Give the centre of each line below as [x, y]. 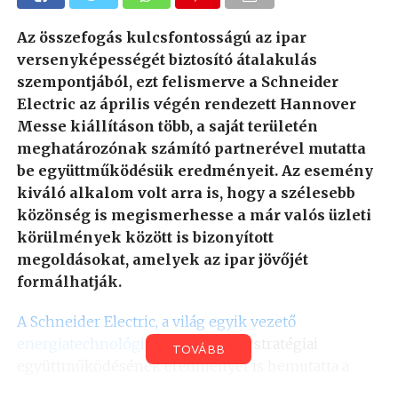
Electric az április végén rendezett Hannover [186, 103]
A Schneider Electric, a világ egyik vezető [156, 321]
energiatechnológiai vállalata [115, 343]
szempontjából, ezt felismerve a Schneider [177, 81]
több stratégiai [266, 343]
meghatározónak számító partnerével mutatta [191, 148]
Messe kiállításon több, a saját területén [167, 126]
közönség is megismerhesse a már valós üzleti [194, 215]
